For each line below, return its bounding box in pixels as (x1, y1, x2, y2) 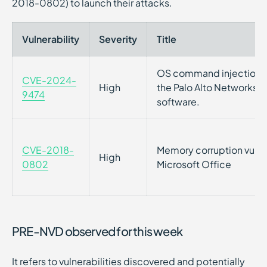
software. (157, 95, 200, 108)
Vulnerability (22, 33, 79, 45)
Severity (99, 33, 137, 45)
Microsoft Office (157, 158, 231, 170)
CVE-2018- (22, 144, 74, 156)
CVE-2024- (22, 74, 76, 86)
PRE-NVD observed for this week (12, 223, 182, 238)
